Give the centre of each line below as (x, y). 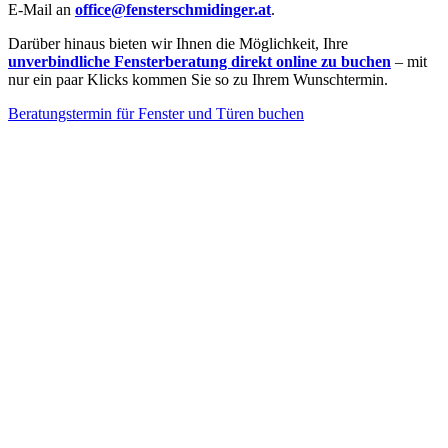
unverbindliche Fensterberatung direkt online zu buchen (199, 61)
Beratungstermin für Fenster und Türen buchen (156, 113)
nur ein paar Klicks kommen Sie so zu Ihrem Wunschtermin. (198, 79)
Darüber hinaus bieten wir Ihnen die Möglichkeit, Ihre (178, 43)
